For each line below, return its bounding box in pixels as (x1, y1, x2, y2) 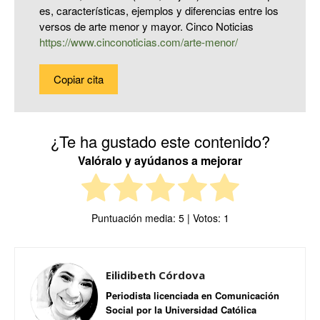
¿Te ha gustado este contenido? (50, 130, 270, 152)
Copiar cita (54, 71, 104, 86)
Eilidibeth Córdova (106, 268, 205, 283)
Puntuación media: (91, 211, 179, 226)
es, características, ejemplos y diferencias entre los (39, 3, 279, 18)
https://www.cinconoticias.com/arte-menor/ (39, 34, 238, 49)
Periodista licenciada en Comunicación (106, 289, 279, 303)
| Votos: (184, 211, 224, 226)
